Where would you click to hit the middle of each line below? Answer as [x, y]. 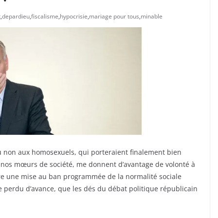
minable [152, 16]
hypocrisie [74, 16]
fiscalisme [45, 16]
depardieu [16, 16]
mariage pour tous [114, 16]
